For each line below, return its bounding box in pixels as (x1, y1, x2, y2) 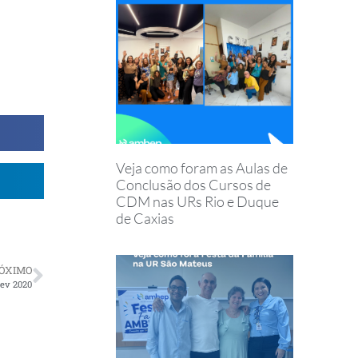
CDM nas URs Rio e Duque (115, 192, 279, 210)
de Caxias (115, 209, 174, 227)
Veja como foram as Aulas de (115, 158, 288, 177)
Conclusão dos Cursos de (115, 175, 271, 193)
